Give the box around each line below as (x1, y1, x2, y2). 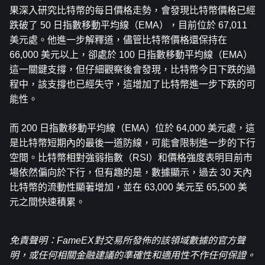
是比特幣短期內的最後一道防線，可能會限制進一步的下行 (9, 138, 256, 148)
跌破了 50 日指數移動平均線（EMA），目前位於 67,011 (9, 20, 247, 30)
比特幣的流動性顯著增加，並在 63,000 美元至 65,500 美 (9, 182, 247, 192)
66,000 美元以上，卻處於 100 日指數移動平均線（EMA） (9, 50, 253, 60)
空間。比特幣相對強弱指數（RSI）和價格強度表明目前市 (9, 153, 253, 163)
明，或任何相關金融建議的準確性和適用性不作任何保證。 (9, 250, 256, 260)
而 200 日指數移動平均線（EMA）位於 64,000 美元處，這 (9, 123, 255, 133)
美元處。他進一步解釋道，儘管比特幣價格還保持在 (9, 35, 227, 45)
